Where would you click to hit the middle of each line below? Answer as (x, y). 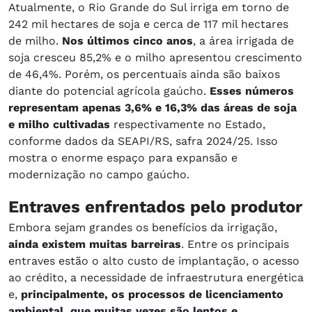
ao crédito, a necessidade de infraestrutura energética (156, 278)
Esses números (252, 91)
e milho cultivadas (59, 125)
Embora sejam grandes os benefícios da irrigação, (143, 228)
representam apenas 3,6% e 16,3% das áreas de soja (153, 108)
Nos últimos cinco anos (126, 41)
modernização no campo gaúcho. (99, 175)
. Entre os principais (235, 244)
